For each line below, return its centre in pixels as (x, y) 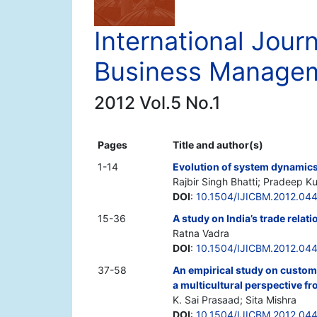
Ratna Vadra (201, 234)
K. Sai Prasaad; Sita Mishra (235, 300)
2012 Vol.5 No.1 (157, 103)
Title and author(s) (218, 145)
